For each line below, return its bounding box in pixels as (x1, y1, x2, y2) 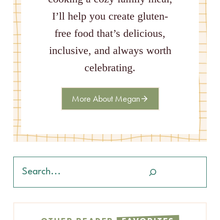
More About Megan (71, 93, 140, 104)
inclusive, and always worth (49, 44, 171, 56)
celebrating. (84, 61, 136, 74)
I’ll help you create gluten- (52, 9, 168, 22)
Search (13, 158, 35, 166)
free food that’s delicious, (55, 27, 165, 39)
